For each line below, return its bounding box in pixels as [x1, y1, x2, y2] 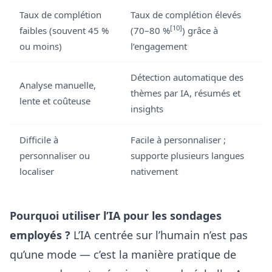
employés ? [10, 228, 70, 242]
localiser [19, 165, 54, 177]
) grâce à [182, 24, 218, 36]
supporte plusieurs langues [131, 149, 244, 161]
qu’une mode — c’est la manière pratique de [10, 247, 236, 262]
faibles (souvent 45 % [19, 24, 109, 36]
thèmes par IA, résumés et [131, 87, 240, 99]
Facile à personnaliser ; [131, 134, 226, 146]
